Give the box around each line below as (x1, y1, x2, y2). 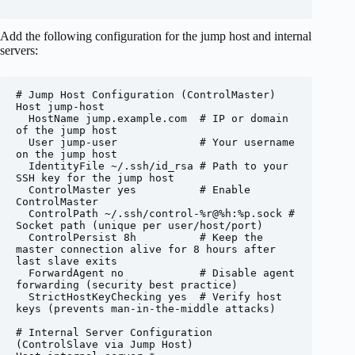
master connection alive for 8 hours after (16, 243, 276, 256)
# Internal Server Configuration (16, 326, 212, 339)
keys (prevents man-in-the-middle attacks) (16, 303, 276, 315)
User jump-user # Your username (16, 136, 29, 149)
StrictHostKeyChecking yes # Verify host (16, 291, 29, 303)
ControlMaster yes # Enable (16, 184, 29, 197)
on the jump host (16, 148, 117, 161)
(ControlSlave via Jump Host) (16, 338, 193, 351)
